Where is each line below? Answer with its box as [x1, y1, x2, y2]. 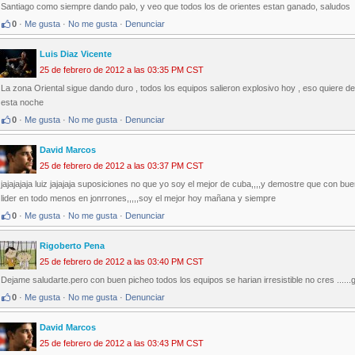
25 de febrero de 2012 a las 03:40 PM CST [40, 257, 204, 267]
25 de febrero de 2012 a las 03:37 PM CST [40, 161, 204, 171]
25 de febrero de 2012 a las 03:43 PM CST [40, 338, 204, 349]
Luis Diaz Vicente [40, 49, 112, 59]
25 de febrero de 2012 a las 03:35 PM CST [40, 65, 204, 75]
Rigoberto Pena [40, 241, 105, 251]
